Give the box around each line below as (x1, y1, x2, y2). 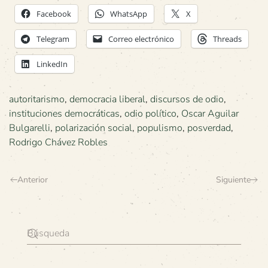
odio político (124, 107, 176, 120)
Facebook (36, 8, 71, 19)
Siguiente (216, 174, 251, 185)
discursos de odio (150, 93, 224, 106)
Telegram (36, 33, 69, 44)
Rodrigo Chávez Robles (9, 136, 108, 149)
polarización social (55, 121, 132, 135)
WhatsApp (110, 8, 147, 19)
